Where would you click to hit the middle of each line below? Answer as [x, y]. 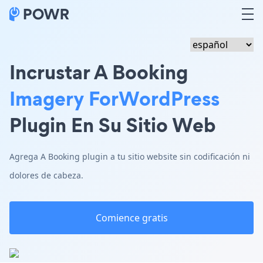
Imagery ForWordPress [114, 98]
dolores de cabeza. [46, 175]
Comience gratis [131, 218]
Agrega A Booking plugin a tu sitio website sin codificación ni [130, 156]
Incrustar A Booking [99, 72]
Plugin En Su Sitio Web [113, 125]
